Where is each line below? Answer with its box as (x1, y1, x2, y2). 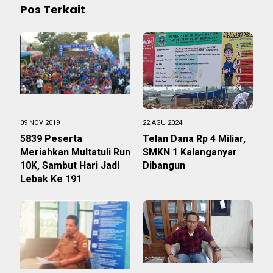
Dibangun (143, 159, 188, 171)
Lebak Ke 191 (20, 172, 82, 185)
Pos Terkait (20, 1, 85, 17)
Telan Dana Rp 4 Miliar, (143, 132, 246, 144)
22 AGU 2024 (143, 118, 182, 127)
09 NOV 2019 (20, 118, 60, 127)
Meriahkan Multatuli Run (20, 146, 130, 158)
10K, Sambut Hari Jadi (20, 159, 119, 171)
